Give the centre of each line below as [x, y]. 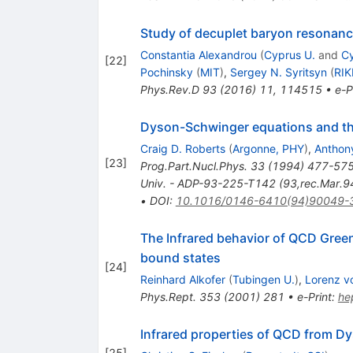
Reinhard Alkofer [182, 279]
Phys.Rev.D [169, 89]
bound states [180, 257]
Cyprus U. [289, 54]
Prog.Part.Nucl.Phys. [193, 165]
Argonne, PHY [268, 148]
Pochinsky [166, 72]
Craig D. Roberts [182, 148]
